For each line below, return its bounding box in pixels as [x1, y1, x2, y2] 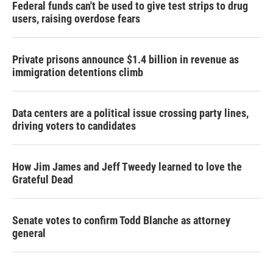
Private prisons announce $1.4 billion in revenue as [12, 53, 239, 66]
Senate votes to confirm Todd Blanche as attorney [12, 214, 230, 227]
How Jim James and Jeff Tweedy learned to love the [12, 160, 242, 173]
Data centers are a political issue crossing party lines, [12, 107, 249, 119]
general [12, 227, 46, 239]
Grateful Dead [12, 173, 73, 186]
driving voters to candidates [12, 119, 136, 132]
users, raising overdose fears [12, 12, 140, 25]
